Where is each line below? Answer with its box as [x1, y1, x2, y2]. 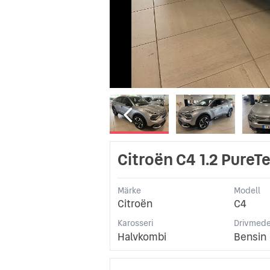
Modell [233, 184, 260, 197]
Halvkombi [118, 229, 166, 244]
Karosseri [118, 217, 153, 230]
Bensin [233, 229, 266, 244]
